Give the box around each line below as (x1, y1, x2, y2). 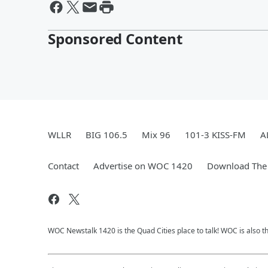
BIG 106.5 (86, 128, 127, 141)
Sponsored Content (48, 28, 182, 48)
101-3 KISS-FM (185, 128, 246, 141)
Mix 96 (142, 128, 170, 141)
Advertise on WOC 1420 (93, 159, 193, 172)
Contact (48, 159, 79, 172)
